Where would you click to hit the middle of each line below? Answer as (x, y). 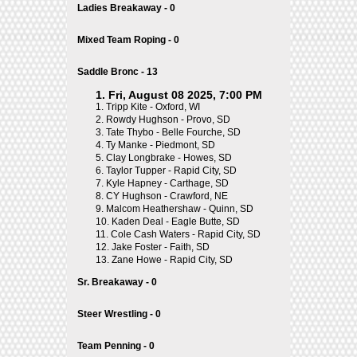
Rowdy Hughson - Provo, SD (168, 120)
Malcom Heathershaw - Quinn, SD (180, 209)
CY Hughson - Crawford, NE (167, 196)
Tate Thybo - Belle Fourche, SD (173, 132)
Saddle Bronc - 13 (118, 72)
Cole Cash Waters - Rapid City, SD (186, 234)
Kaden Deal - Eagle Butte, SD (176, 222)
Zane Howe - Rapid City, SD (172, 260)
